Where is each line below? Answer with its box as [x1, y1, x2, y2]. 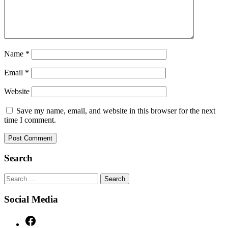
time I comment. [4, 115, 56, 124]
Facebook [36, 214, 68, 223]
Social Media [4, 193, 58, 205]
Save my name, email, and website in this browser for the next [16, 106, 215, 115]
